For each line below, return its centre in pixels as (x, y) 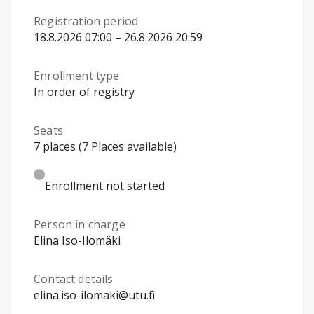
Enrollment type (77, 76)
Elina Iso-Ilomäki (77, 240)
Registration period (86, 21)
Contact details (74, 279)
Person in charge (80, 224)
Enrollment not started (105, 186)
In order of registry (84, 92)
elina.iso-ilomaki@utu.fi (94, 295)
